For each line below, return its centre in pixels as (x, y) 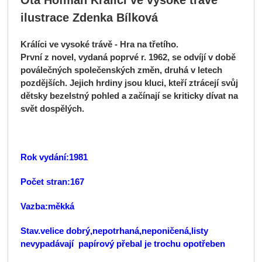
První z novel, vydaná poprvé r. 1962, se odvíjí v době (128, 57)
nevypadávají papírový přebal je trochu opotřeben (123, 244)
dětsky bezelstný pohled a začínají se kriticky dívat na (129, 96)
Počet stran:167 (52, 182)
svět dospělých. (52, 108)
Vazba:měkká (47, 207)
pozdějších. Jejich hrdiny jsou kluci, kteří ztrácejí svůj (129, 83)
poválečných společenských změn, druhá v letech (121, 70)
